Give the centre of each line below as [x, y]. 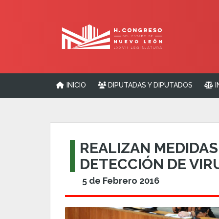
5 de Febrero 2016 [121, 180]
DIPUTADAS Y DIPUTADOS [149, 85]
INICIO [75, 85]
